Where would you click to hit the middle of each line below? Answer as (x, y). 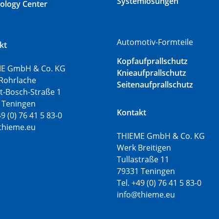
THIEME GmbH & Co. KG (161, 136)
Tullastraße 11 (143, 159)
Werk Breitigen (144, 148)
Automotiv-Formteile (155, 42)
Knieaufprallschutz (152, 73)
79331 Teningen (146, 171)
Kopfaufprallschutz (152, 61)
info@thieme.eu (146, 195)
